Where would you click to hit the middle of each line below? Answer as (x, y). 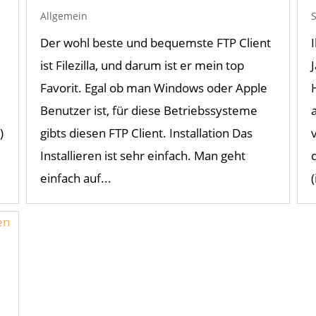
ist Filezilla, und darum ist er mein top (142, 66)
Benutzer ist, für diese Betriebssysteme (148, 111)
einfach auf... (75, 178)
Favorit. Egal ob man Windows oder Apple (153, 88)
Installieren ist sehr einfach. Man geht (142, 156)
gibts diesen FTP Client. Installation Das (146, 133)
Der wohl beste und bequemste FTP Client (155, 43)
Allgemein (63, 16)
